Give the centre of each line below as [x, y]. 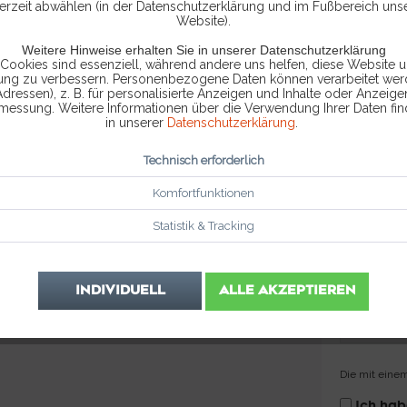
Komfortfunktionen [203, 193]
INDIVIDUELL [120, 290]
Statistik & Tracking [203, 225]
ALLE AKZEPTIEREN [287, 290]
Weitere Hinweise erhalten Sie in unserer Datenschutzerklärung [203, 50]
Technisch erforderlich [203, 160]
